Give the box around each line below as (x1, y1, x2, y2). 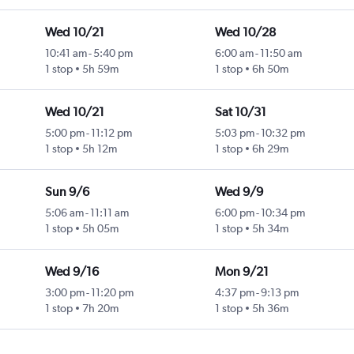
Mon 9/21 (214, 264, 269, 280)
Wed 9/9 (214, 184, 263, 200)
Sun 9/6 (44, 184, 89, 200)
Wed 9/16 (44, 264, 99, 280)
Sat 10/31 (214, 104, 266, 120)
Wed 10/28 (214, 24, 276, 40)
